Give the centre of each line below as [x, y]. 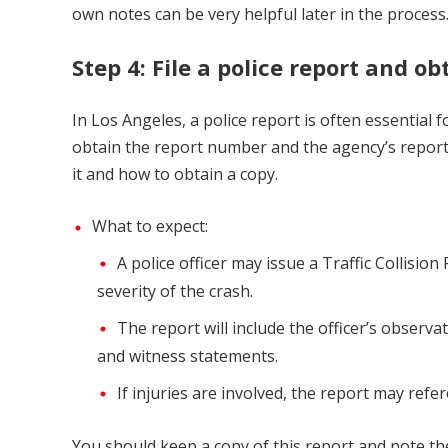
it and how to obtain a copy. [175, 174]
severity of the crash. [175, 290]
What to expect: [150, 226]
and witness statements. [187, 355]
